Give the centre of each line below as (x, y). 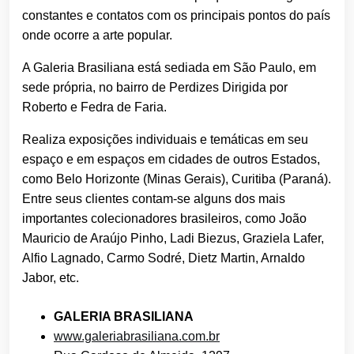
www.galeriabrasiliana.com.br (137, 336)
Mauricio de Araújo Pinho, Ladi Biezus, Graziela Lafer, (173, 238)
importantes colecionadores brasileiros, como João (164, 218)
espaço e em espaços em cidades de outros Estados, (171, 159)
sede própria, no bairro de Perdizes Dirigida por (155, 87)
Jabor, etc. (51, 277)
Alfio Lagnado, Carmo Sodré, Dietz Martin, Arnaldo (164, 258)
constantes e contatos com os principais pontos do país (176, 15)
